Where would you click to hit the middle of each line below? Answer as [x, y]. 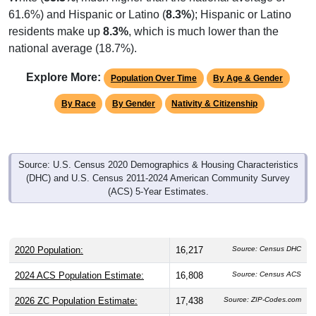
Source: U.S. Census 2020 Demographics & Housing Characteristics [158, 148]
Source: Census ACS [267, 257]
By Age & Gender [248, 62]
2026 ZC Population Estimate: [76, 284]
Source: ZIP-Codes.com [262, 283]
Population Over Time [153, 62]
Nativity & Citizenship [215, 87]
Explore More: [64, 61]
